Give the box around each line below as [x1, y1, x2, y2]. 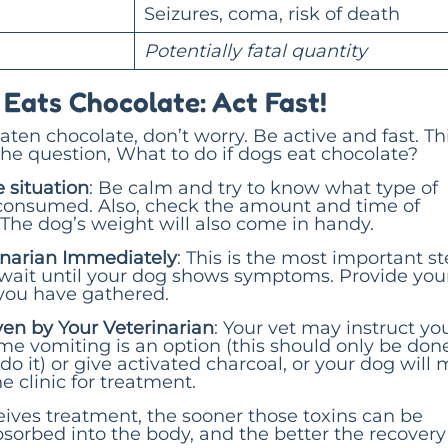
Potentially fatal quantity [144, 39, 367, 62]
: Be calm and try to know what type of [89, 176, 438, 199]
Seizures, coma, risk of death [144, 2, 400, 25]
